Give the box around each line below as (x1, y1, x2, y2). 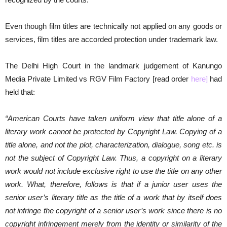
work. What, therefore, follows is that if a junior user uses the (5, 180, 222, 188)
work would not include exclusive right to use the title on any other (5, 167, 222, 175)
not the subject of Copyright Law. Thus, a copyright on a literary (5, 154, 222, 162)
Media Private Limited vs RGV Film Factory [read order (5, 74, 191, 83)
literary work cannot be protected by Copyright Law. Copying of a (5, 127, 222, 136)
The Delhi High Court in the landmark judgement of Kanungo (5, 61, 222, 70)
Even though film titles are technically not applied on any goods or (5, 22, 222, 30)
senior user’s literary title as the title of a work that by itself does (5, 193, 222, 202)
